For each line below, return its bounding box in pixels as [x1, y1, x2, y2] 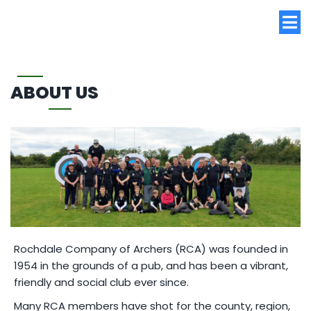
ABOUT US [10, 81, 99, 105]
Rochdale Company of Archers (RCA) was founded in [14, 241, 288, 256]
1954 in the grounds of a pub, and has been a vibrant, [14, 258, 288, 273]
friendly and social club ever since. [14, 274, 189, 289]
